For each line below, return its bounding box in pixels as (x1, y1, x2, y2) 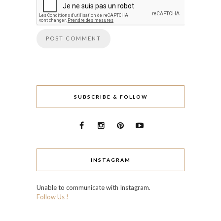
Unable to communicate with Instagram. (37, 184, 150, 192)
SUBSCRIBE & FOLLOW (74, 94, 147, 100)
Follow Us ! (37, 193, 69, 201)
